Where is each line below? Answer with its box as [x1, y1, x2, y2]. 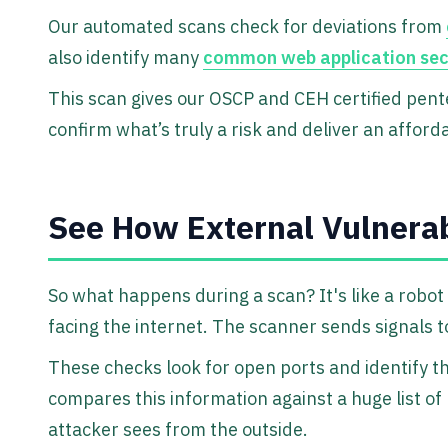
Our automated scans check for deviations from [48, 15, 446, 39]
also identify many [48, 46, 203, 70]
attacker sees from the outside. [48, 418, 308, 442]
